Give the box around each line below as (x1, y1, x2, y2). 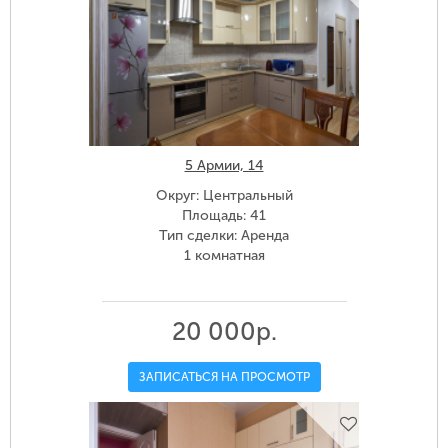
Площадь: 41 (182, 207, 266, 225)
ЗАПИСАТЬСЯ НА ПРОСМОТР (138, 370, 310, 385)
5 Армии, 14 (184, 157, 264, 175)
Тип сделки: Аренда (159, 227, 289, 245)
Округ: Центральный (155, 187, 293, 205)
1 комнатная (183, 247, 265, 265)
